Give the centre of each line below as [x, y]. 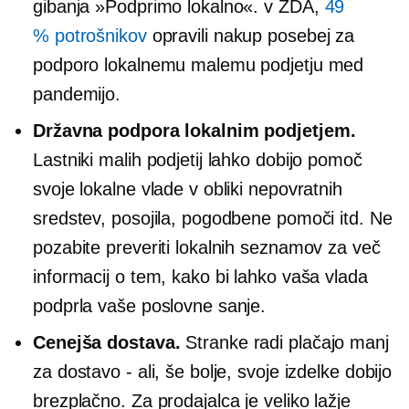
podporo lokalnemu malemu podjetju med [199, 65]
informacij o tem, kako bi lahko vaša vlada [200, 277]
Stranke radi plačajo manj [284, 342]
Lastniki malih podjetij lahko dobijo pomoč [198, 160]
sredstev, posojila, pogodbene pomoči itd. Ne [213, 218]
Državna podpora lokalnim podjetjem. [194, 131]
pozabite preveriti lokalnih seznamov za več [207, 247]
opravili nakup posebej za [251, 36]
